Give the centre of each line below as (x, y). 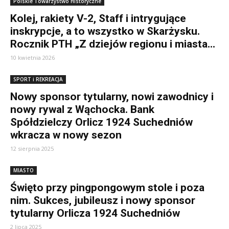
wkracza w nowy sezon (66, 135)
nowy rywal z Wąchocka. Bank (82, 109)
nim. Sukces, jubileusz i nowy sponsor (103, 200)
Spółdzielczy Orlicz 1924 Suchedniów (101, 122)
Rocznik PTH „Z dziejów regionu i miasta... (113, 44)
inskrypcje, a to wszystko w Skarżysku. (105, 31)
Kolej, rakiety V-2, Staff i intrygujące (98, 18)
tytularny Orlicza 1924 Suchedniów (95, 213)
